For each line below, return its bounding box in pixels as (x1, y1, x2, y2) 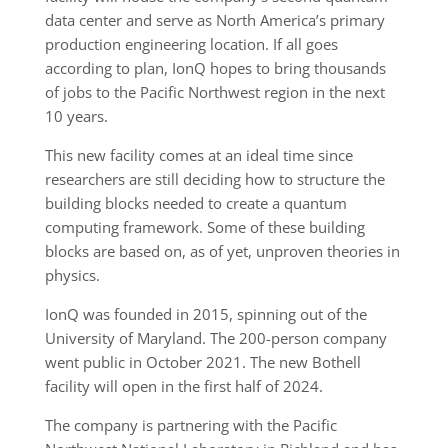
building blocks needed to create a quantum (44, 193, 347, 214)
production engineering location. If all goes (44, 34, 338, 55)
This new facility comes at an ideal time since (44, 145, 353, 166)
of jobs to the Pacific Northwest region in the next (44, 82, 385, 103)
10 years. (44, 106, 108, 127)
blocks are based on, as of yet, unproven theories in (44, 241, 400, 262)
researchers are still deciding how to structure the (44, 169, 385, 190)
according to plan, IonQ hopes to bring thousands (44, 58, 386, 79)
